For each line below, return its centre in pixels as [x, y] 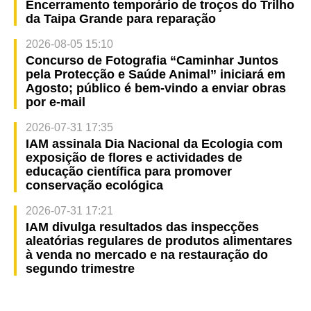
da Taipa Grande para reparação [120, 19]
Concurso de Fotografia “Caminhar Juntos [152, 61]
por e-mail [55, 102]
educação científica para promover [128, 172]
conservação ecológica [94, 186]
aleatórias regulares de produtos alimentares [159, 241]
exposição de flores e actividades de [134, 158]
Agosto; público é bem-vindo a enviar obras [155, 89]
